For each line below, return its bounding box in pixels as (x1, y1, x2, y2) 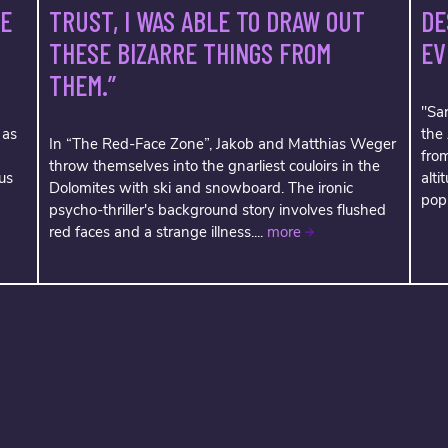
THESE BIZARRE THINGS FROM (48, 35, 331, 70)
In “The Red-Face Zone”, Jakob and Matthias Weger (48, 133, 396, 154)
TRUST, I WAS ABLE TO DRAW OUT (48, 3, 365, 38)
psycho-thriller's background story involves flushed (48, 199, 386, 220)
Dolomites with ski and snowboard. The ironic (48, 177, 353, 198)
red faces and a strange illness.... (48, 221, 267, 242)
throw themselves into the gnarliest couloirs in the (48, 155, 380, 176)
